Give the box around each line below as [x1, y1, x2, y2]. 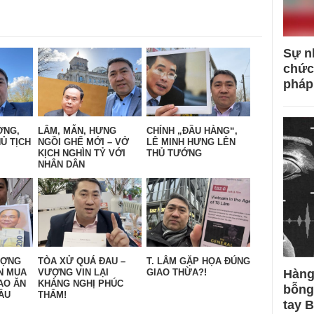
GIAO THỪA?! [146, 267, 207, 278]
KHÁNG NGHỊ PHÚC [38, 278, 123, 289]
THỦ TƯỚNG [146, 148, 202, 159]
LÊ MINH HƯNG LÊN [146, 137, 235, 148]
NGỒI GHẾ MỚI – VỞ [38, 137, 129, 148]
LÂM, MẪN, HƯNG [38, 125, 116, 137]
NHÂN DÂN [38, 159, 85, 170]
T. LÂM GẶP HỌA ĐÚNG [146, 256, 250, 267]
